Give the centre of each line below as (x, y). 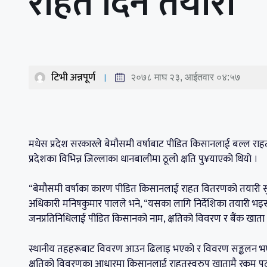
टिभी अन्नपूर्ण (73, 77)
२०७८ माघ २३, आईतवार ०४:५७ (185, 77)
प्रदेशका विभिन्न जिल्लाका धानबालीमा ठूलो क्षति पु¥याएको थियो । (143, 159)
